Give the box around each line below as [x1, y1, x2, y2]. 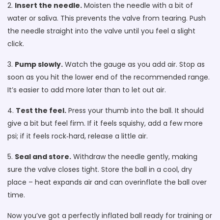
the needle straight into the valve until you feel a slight [7, 26, 195, 36]
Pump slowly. [15, 59, 63, 69]
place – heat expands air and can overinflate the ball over [7, 177, 207, 187]
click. [7, 39, 24, 49]
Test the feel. [16, 106, 66, 115]
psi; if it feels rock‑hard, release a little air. [7, 131, 148, 141]
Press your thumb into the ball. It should [66, 106, 204, 115]
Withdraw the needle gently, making [71, 152, 197, 162]
